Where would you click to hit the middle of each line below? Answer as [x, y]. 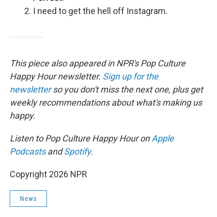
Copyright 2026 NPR [48, 174]
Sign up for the [131, 76]
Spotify [77, 151]
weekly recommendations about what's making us [106, 102]
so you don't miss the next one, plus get [127, 89]
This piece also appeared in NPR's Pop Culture [98, 63]
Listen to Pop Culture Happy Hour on [81, 138]
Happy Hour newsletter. [56, 76]
